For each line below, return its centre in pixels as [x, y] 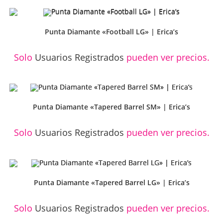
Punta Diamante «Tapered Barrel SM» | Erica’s [111, 107]
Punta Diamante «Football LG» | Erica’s [111, 31]
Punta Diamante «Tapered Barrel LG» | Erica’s [111, 183]
